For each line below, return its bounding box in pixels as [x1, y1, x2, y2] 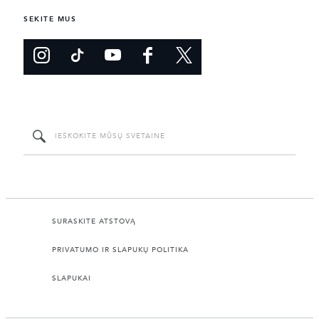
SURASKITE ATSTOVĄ [52, 217, 136, 226]
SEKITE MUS [23, 16, 76, 23]
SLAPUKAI [52, 274, 91, 283]
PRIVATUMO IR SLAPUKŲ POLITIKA [52, 246, 189, 255]
